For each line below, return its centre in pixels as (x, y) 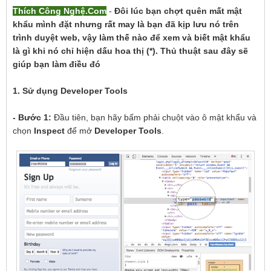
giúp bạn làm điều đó (57, 64)
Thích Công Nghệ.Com (60, 11)
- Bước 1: (32, 117)
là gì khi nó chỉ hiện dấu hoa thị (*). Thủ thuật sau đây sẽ (131, 51)
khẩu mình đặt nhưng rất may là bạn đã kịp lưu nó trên (126, 24)
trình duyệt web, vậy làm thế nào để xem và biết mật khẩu (132, 38)
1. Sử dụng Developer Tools (70, 91)
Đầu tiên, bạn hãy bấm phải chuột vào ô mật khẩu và (154, 117)
